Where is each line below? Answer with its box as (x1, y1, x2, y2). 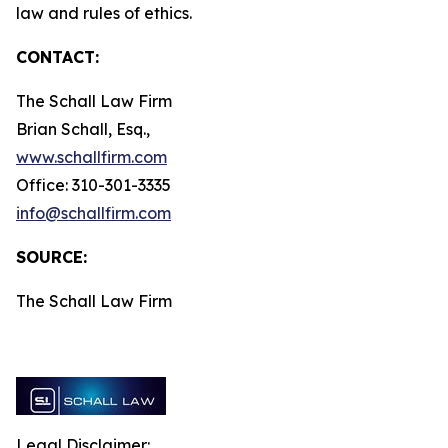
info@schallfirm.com (16, 203, 171, 223)
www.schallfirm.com (16, 147, 167, 167)
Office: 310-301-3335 (16, 175, 171, 195)
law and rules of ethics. (16, 3, 224, 23)
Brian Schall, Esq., (16, 119, 150, 139)
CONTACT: (16, 47, 99, 67)
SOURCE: (16, 247, 87, 267)
